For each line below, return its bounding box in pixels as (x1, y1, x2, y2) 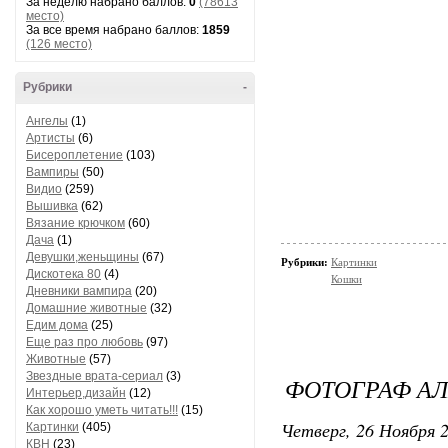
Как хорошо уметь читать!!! (26, 403, 178, 417)
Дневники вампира (26, 284, 132, 298)
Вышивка (26, 199, 78, 213)
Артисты (26, 131, 75, 145)
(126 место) (26, 37, 92, 51)
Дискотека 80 (26, 267, 101, 281)
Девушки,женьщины (26, 250, 139, 264)
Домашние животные (26, 301, 147, 315)
